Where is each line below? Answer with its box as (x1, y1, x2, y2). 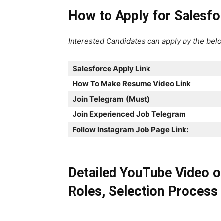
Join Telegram (73, 94, 124, 104)
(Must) (126, 94, 150, 104)
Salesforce (73, 64, 111, 73)
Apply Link (111, 64, 150, 73)
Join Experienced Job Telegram (73, 110, 186, 119)
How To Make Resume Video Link (73, 79, 191, 88)
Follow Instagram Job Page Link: (73, 125, 188, 134)
